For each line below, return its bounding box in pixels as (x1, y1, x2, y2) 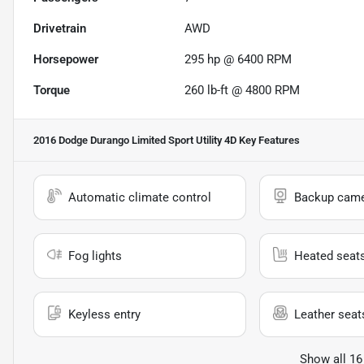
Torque (33, 83, 70, 98)
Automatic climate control (68, 190, 211, 206)
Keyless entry (68, 307, 141, 323)
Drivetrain (33, 21, 86, 37)
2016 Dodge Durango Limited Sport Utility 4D (33, 134, 236, 147)
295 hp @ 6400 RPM (184, 52, 292, 67)
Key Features (236, 134, 300, 147)
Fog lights (68, 249, 122, 264)
